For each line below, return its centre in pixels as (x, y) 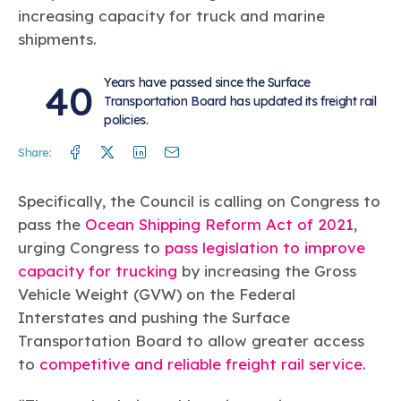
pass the (51, 225)
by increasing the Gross (267, 271)
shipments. (57, 39)
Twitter (146, 153)
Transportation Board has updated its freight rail (240, 102)
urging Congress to (91, 248)
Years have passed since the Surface (207, 83)
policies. (126, 120)
